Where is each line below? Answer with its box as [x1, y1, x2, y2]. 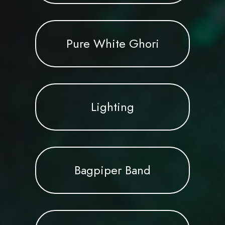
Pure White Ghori [66, 34, 159, 52]
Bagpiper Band [74, 161, 151, 179]
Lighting [91, 97, 134, 116]
